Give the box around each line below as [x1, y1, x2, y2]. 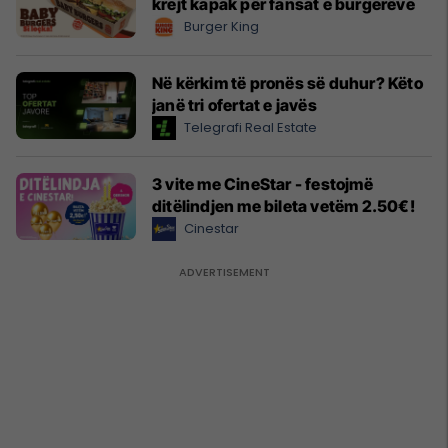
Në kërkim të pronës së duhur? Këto [152, 72, 423, 93]
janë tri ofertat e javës [152, 94, 317, 115]
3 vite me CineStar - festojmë [152, 173, 373, 194]
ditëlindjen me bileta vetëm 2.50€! [152, 195, 415, 216]
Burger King [184, 16, 259, 36]
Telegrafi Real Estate [184, 117, 317, 137]
